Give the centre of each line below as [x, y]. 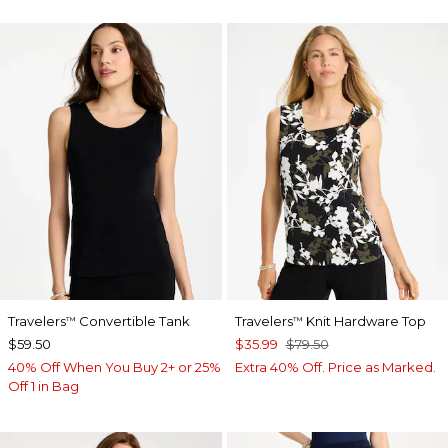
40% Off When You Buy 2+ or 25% [114, 367]
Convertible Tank [133, 321]
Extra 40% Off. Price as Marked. [335, 367]
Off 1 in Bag [43, 386]
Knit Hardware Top [364, 321]
